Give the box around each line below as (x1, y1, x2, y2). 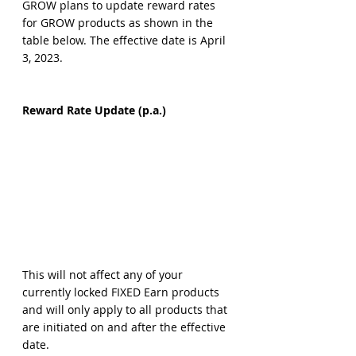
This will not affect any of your (22, 266, 186, 282)
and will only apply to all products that (22, 301, 230, 317)
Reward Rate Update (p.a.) (22, 103, 166, 118)
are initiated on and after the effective (22, 319, 229, 335)
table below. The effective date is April (22, 33, 229, 48)
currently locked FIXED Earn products (22, 284, 222, 300)
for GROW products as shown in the (22, 15, 216, 31)
